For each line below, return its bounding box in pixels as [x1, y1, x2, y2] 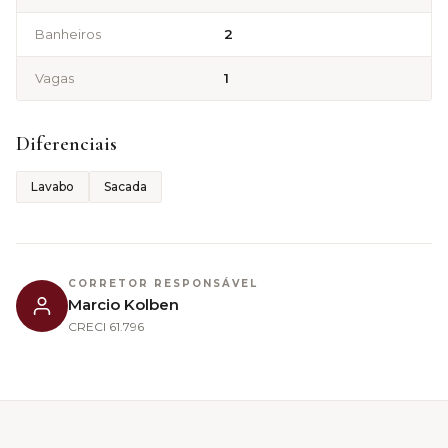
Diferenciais [16, 131, 117, 156]
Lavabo [31, 178, 74, 194]
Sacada [104, 178, 147, 194]
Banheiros [35, 25, 101, 42]
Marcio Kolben [68, 294, 179, 314]
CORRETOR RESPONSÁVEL [68, 276, 258, 290]
